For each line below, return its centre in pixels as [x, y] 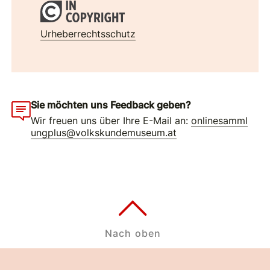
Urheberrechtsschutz [88, 33]
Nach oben [133, 233]
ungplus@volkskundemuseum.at [104, 133]
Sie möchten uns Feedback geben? [111, 105]
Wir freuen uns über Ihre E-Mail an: [111, 121]
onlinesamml [220, 121]
